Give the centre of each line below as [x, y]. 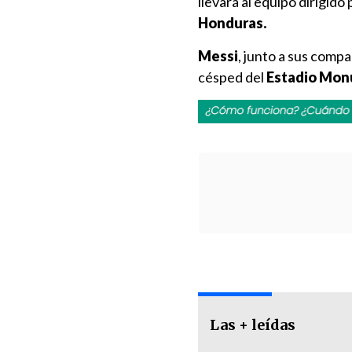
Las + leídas [253, 325]
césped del [232, 77]
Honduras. [233, 23]
